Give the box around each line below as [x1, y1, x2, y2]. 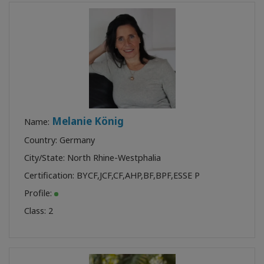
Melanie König [52, 114, 124, 128]
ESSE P [173, 169, 200, 181]
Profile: [24, 187, 54, 199]
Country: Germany [24, 134, 95, 146]
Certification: [24, 169, 77, 181]
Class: [24, 204, 48, 216]
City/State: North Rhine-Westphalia [24, 151, 161, 163]
